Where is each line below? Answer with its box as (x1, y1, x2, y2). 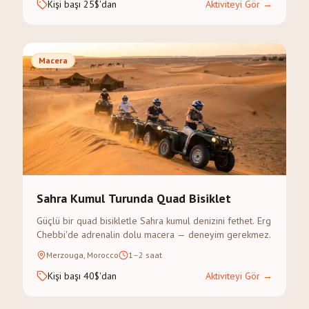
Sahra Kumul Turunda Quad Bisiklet (37, 190, 231, 206)
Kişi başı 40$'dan (48, 270, 117, 282)
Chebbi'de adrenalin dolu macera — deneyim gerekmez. (37, 228, 271, 241)
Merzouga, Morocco (46, 250, 119, 260)
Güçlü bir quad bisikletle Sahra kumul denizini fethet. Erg (37, 215, 271, 227)
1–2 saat (128, 250, 162, 260)
